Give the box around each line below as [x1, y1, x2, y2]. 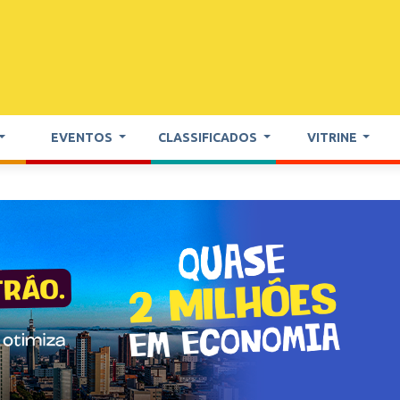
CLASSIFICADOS [158, 129, 260, 145]
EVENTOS [51, 129, 116, 145]
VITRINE [306, 129, 360, 145]
